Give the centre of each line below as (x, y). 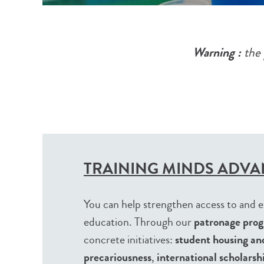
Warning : (217, 52)
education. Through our (139, 222)
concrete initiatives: (129, 240)
